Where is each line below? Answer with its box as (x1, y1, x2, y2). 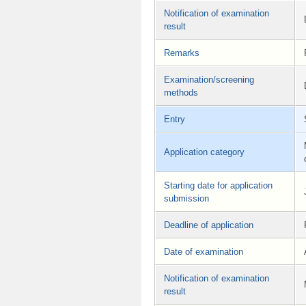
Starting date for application (164, 180, 273, 191)
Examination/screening (164, 74, 254, 85)
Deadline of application (164, 219, 253, 230)
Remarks (164, 47, 199, 58)
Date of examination (164, 246, 243, 257)
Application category (164, 146, 245, 157)
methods (164, 87, 198, 98)
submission (164, 193, 209, 204)
